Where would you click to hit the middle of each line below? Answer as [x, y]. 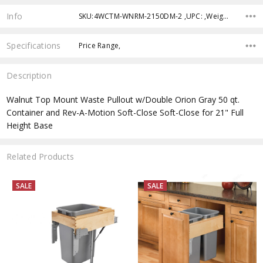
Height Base [30, 126]
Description [29, 75]
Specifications [34, 46]
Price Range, [100, 46]
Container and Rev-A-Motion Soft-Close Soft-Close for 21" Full [125, 113]
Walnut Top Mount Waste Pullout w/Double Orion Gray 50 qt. [123, 100]
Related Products [41, 157]
